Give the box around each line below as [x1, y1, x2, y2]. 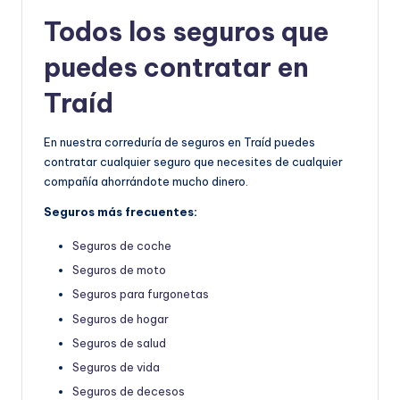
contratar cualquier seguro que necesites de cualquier [44, 154, 343, 170]
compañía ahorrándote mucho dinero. [44, 174, 248, 189]
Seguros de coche [72, 238, 171, 254]
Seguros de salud [72, 335, 166, 350]
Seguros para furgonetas [72, 287, 209, 302]
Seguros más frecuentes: [44, 204, 197, 220]
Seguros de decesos [72, 383, 185, 398]
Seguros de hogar [72, 311, 169, 326]
